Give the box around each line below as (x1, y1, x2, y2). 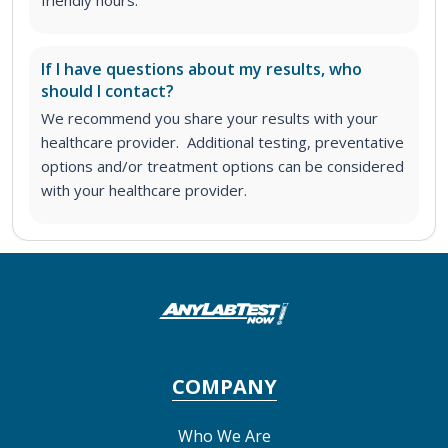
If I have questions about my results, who (41, 57, 362, 80)
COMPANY (171, 372, 277, 400)
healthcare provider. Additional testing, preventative (41, 131, 404, 152)
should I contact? (41, 79, 174, 102)
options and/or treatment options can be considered (41, 155, 404, 176)
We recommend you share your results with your (41, 107, 378, 128)
